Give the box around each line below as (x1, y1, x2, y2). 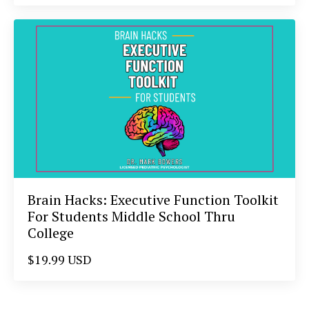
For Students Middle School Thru (28, 206, 235, 226)
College (28, 223, 74, 242)
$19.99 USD (28, 250, 92, 268)
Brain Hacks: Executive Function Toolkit (28, 190, 279, 209)
